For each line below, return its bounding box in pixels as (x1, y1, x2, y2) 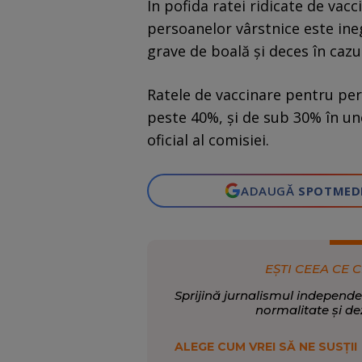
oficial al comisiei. (147, 130, 269, 150)
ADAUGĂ (241, 183, 299, 200)
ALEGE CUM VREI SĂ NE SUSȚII (174, 339, 357, 355)
